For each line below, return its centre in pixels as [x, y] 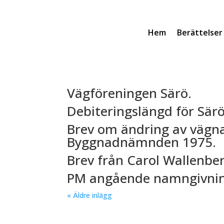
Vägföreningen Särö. [129, 93]
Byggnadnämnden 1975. [142, 142]
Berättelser [199, 32]
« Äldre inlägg [90, 195]
